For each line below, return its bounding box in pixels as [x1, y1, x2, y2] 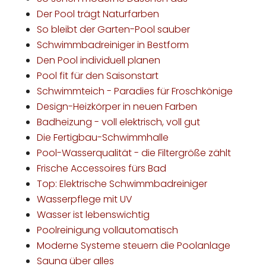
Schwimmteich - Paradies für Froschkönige [37, 84, 233, 99]
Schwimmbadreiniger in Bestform [37, 38, 189, 52]
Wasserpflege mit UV [37, 192, 133, 207]
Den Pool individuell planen [37, 53, 161, 68]
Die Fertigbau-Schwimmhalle [37, 131, 169, 145]
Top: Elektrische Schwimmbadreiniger [37, 177, 208, 191]
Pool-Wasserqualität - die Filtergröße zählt [37, 146, 232, 160]
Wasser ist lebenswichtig [37, 208, 150, 222]
